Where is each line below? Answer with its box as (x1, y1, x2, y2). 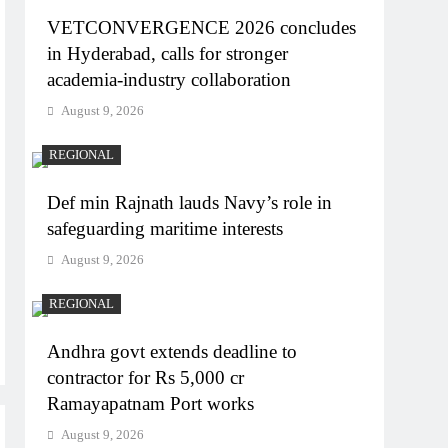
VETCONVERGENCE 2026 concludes (47, 17, 357, 39)
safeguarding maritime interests (47, 218, 284, 240)
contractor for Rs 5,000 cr (47, 367, 245, 389)
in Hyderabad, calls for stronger (47, 43, 289, 65)
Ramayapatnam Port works (47, 393, 255, 415)
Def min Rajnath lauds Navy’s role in (47, 192, 333, 214)
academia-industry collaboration (47, 69, 292, 91)
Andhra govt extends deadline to (47, 341, 298, 363)
